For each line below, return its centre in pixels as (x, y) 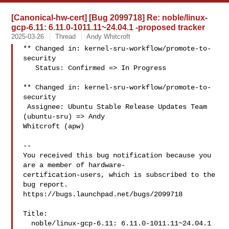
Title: (36, 214)
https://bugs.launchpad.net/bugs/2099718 (103, 194)
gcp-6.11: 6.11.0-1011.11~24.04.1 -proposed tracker (108, 27)
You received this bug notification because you (117, 155)
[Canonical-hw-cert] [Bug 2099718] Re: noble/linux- (110, 17)
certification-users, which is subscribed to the (119, 175)
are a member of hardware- (74, 165)
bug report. (46, 185)
